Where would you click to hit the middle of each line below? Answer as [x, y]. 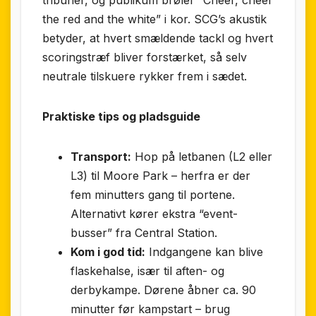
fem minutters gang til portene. [153, 194]
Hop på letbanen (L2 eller [202, 156]
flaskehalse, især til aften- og [147, 271]
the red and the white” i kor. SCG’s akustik [154, 19]
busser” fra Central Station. [144, 232]
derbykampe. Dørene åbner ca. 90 [163, 290]
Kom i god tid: [108, 251]
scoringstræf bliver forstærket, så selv [145, 57]
